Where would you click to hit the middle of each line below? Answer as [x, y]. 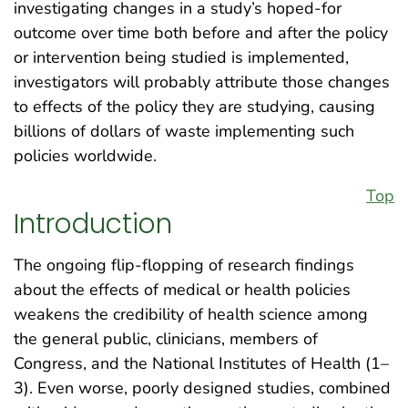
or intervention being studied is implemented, [181, 57]
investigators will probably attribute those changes [202, 82]
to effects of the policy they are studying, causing [194, 106]
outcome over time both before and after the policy [201, 32]
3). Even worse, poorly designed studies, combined [202, 388]
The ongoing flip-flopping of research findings [184, 265]
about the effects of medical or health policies [182, 290]
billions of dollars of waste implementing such [184, 131]
